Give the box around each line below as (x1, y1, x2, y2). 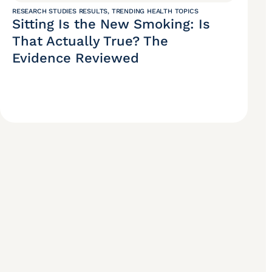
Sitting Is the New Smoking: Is (12, 16, 210, 32)
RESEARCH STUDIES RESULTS (12, 7, 108, 16)
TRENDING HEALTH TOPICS (111, 7, 199, 16)
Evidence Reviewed (12, 50, 139, 66)
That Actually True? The (12, 33, 168, 49)
